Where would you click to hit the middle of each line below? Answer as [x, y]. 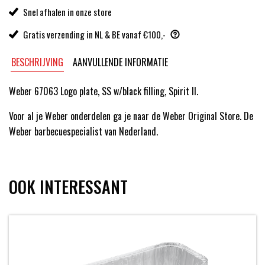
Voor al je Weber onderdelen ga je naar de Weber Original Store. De [131, 116]
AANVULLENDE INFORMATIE [121, 62]
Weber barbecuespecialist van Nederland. [83, 132]
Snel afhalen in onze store [67, 12]
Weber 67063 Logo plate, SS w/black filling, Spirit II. [104, 91]
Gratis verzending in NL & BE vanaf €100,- [94, 35]
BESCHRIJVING [38, 62]
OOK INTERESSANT [68, 187]
